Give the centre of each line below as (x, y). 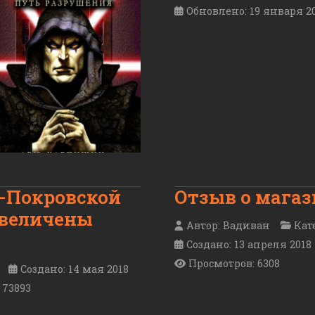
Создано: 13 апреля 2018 (249, 245)
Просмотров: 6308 (234, 264)
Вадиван (246, 226)
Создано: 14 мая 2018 (75, 269)
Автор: (203, 226)
